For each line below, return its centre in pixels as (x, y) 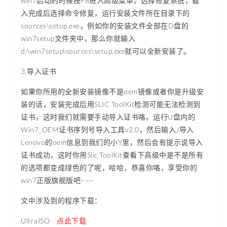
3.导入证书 (39, 71)
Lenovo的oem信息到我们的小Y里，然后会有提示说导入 (112, 142)
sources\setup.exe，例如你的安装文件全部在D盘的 (105, 25)
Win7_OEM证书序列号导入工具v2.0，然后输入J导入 (107, 129)
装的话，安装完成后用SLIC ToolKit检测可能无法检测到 (111, 104)
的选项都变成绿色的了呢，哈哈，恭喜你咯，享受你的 (109, 167)
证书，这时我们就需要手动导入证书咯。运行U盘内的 (108, 117)
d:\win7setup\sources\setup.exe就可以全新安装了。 (106, 51)
